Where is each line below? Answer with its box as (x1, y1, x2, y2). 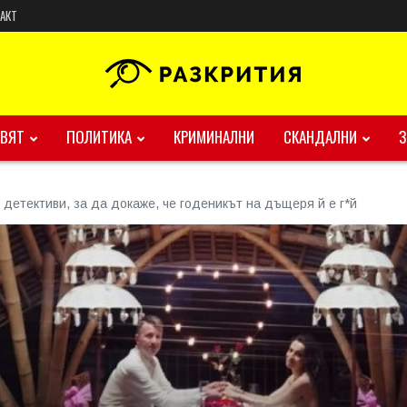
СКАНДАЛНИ (283, 125, 357, 148)
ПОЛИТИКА (66, 125, 132, 148)
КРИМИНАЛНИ (174, 125, 254, 148)
